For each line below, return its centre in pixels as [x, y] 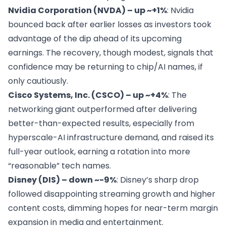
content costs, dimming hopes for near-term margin [113, 208]
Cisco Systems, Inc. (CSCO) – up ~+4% [88, 95]
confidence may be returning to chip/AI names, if [105, 67]
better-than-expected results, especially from [101, 123]
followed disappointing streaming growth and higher [112, 194]
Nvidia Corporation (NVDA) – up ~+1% [88, 10]
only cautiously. [38, 81]
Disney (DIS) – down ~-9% [62, 180]
